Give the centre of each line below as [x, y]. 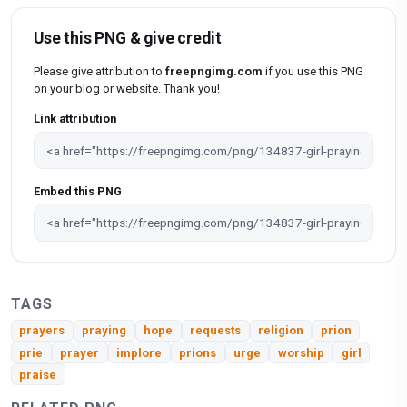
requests [216, 331]
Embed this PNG [78, 191]
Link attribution [75, 119]
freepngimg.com [214, 71]
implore [139, 352]
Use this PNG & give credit [128, 38]
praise [38, 374]
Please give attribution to [99, 71]
